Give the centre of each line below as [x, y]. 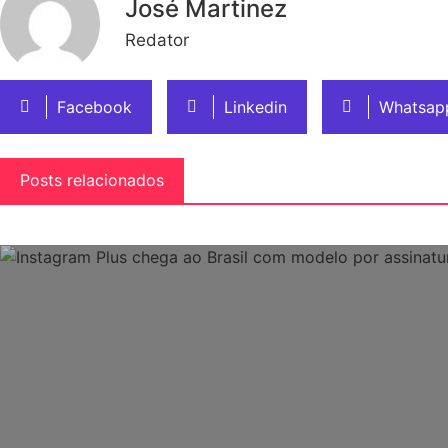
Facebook [94, 106]
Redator [157, 40]
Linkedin [255, 106]
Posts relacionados [92, 179]
